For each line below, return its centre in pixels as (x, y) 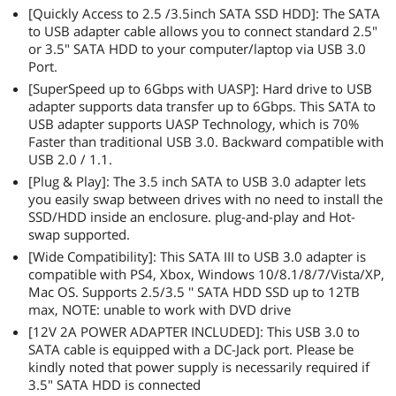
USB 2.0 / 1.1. (70, 159)
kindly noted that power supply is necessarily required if (199, 367)
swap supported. (79, 234)
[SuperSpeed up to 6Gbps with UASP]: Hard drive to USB (200, 88)
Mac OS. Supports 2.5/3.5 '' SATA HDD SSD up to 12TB (194, 292)
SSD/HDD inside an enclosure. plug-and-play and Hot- (192, 217)
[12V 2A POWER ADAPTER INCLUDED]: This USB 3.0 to (194, 331)
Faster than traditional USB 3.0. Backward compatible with (206, 141)
